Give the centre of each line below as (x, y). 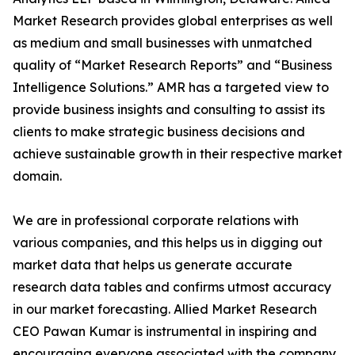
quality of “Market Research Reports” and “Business (172, 65)
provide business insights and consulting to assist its (169, 110)
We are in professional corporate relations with (156, 221)
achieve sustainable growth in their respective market (177, 154)
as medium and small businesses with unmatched (162, 43)
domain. (37, 176)
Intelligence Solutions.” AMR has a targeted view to (171, 88)
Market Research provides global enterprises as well (173, 21)
